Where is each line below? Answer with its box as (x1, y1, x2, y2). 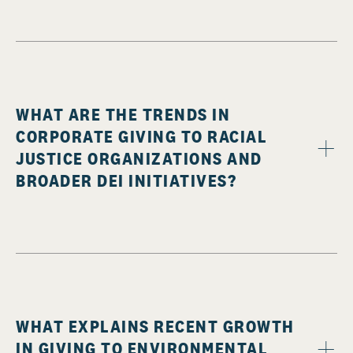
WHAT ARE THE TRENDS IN (16, 103, 230, 126)
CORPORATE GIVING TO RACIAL (16, 125, 267, 148)
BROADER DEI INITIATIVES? (16, 169, 236, 192)
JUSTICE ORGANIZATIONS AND (16, 147, 262, 170)
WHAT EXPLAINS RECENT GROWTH (16, 315, 295, 338)
